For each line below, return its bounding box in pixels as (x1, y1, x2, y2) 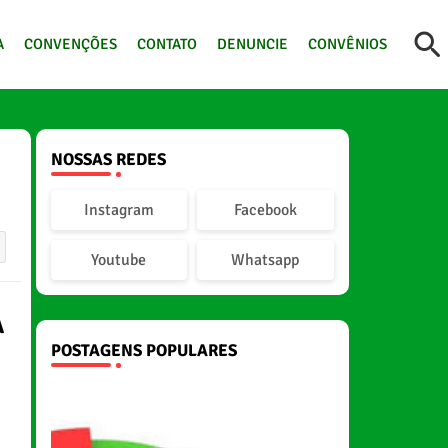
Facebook (233, 200, 297, 220)
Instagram (83, 200, 154, 220)
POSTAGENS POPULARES (50, 340, 237, 361)
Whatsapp (231, 250, 300, 270)
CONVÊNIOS (307, 35, 387, 53)
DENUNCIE (216, 35, 288, 53)
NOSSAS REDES (50, 149, 166, 170)
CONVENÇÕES (23, 35, 117, 53)
